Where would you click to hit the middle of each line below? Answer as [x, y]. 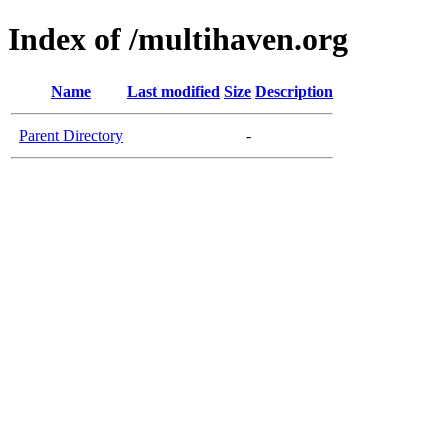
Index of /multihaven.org [178, 39]
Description [294, 91]
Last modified [173, 91]
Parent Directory [71, 135]
